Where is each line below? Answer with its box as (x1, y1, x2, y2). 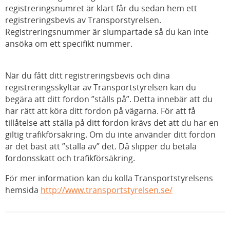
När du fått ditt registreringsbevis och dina (5, 69, 170, 81)
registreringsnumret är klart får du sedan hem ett (5, 2, 197, 14)
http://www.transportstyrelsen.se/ (41, 184, 172, 196)
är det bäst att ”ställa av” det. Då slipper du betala (5, 140, 197, 152)
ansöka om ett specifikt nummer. (5, 37, 132, 49)
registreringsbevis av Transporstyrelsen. (5, 14, 161, 26)
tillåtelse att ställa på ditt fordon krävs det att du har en (5, 117, 219, 128)
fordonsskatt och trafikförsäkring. (5, 152, 135, 164)
